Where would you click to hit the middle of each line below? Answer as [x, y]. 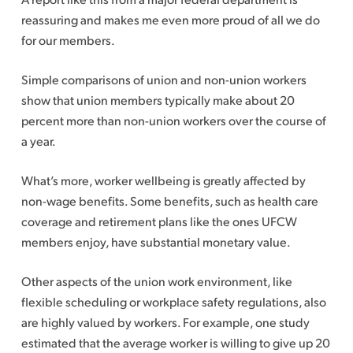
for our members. [68, 40]
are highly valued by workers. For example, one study [165, 322]
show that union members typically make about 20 [158, 100]
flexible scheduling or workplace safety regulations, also [173, 301]
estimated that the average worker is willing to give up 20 [175, 342]
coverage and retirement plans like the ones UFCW [159, 221]
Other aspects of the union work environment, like [156, 281]
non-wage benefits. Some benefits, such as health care [169, 201]
